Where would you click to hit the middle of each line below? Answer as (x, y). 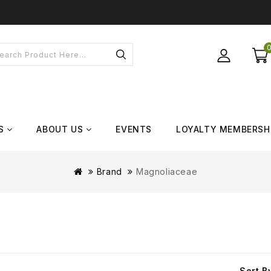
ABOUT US (60, 129)
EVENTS (134, 129)
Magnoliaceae (167, 172)
